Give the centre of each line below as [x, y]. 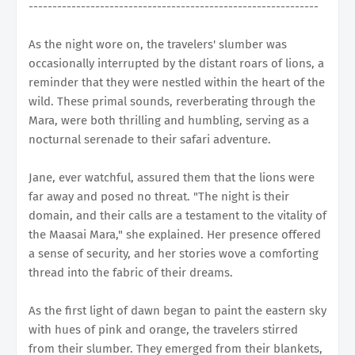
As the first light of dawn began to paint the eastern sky [177, 310]
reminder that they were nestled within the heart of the [177, 82]
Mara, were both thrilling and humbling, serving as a [169, 120]
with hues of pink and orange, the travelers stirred [163, 329]
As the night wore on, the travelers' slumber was [158, 44]
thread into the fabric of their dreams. [131, 272]
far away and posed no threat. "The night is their [159, 196]
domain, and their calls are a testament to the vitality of [177, 215]
